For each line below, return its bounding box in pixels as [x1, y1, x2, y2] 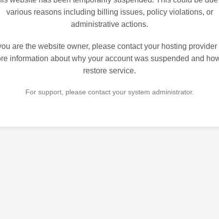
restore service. [83, 66, 136, 75]
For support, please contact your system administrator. [25, 88, 194, 96]
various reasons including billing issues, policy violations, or [6, 8, 213, 17]
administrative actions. [71, 20, 148, 29]
